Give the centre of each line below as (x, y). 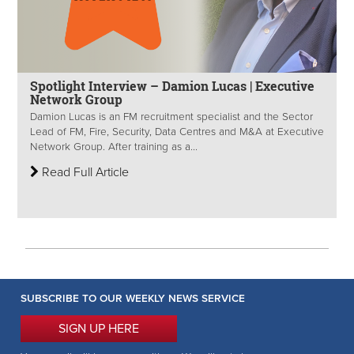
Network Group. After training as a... (114, 147)
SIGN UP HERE (99, 329)
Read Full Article (84, 173)
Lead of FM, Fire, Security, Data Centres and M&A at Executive (177, 132)
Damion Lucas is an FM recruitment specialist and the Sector (171, 117)
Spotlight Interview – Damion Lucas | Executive (172, 86)
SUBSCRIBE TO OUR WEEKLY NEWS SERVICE (133, 299)
